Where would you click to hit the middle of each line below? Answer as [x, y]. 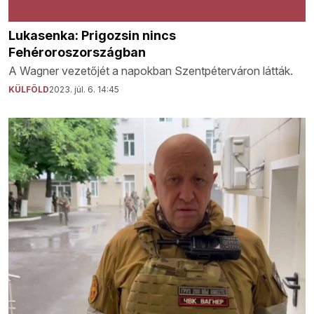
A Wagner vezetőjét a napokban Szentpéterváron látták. [151, 70]
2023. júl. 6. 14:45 [84, 89]
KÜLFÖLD [29, 89]
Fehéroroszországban [77, 52]
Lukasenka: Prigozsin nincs [92, 35]
